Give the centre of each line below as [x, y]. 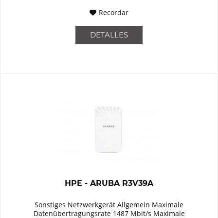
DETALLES [109, 35]
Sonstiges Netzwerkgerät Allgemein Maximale [109, 205]
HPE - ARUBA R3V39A [109, 183]
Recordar [114, 13]
